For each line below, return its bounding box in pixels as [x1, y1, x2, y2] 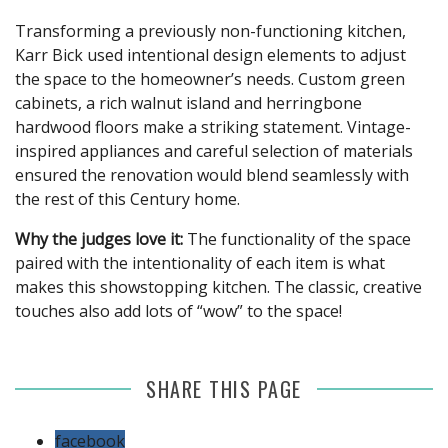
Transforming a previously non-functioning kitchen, [15, 19, 406, 42]
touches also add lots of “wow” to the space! [15, 299, 342, 322]
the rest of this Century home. [15, 187, 240, 210]
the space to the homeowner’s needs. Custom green [15, 67, 405, 90]
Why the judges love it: [15, 227, 187, 250]
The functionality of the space [187, 227, 411, 250]
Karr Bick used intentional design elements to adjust [15, 43, 406, 66]
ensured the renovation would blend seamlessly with [15, 163, 409, 186]
